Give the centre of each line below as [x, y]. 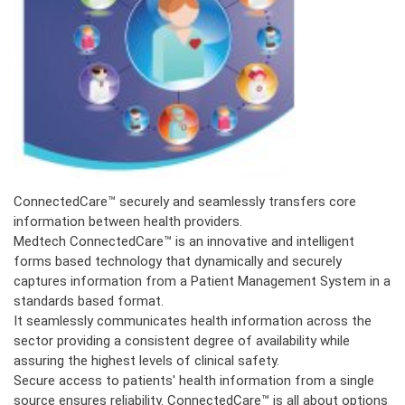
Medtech [40, 242]
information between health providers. [128, 222]
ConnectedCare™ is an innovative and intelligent [210, 242]
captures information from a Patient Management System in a [202, 282]
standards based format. [90, 301]
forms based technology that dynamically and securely [178, 262]
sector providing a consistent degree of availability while [182, 341]
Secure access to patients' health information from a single [194, 381]
